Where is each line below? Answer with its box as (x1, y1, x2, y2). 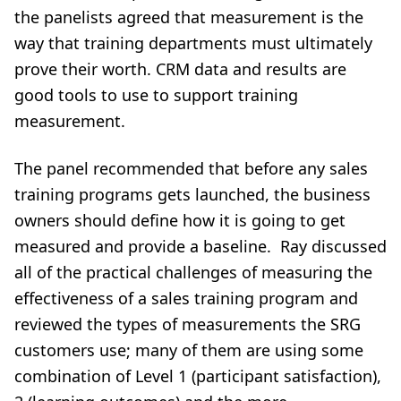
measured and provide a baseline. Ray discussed (14, 235, 387, 257)
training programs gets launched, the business (14, 183, 371, 205)
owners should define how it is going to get (14, 209, 346, 231)
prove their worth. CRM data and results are (14, 58, 346, 80)
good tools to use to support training (14, 84, 298, 106)
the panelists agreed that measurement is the (14, 6, 363, 28)
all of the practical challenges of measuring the (14, 261, 372, 283)
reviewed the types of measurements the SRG (14, 313, 361, 335)
